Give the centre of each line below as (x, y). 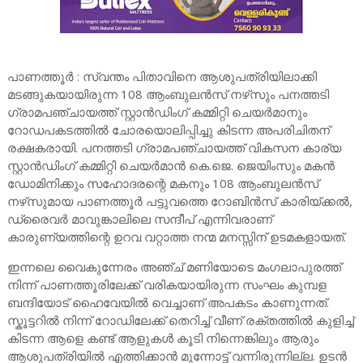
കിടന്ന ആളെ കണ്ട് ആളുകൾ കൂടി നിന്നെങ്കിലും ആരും (162, 338)
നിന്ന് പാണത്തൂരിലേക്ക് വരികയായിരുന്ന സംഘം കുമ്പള (167, 284)
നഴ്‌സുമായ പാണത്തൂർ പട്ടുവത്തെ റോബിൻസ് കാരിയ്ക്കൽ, (179, 201)
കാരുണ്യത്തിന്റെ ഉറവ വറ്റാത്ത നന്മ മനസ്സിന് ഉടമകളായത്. (176, 237)
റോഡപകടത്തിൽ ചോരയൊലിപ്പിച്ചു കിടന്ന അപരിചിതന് (168, 130)
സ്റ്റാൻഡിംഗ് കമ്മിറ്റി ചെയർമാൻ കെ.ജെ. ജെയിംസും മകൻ (171, 165)
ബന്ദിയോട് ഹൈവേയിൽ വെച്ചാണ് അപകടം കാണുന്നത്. (168, 302)
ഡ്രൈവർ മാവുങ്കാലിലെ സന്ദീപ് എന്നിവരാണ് (139, 219)
